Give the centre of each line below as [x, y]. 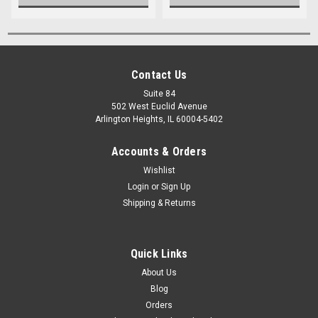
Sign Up [176, 186]
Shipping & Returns [159, 203]
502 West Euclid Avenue [159, 106]
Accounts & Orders [159, 151]
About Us [159, 272]
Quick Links [159, 253]
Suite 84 [159, 93]
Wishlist [159, 170]
